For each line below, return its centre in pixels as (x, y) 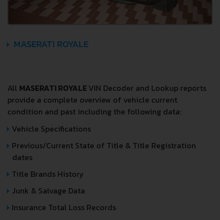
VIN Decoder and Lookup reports (147, 88)
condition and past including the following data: (94, 111)
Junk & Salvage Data (48, 190)
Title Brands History (48, 174)
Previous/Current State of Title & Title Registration (104, 145)
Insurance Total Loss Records (64, 207)
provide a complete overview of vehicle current (92, 99)
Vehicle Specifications (51, 128)
